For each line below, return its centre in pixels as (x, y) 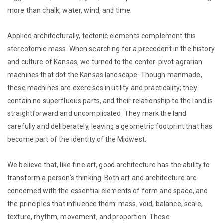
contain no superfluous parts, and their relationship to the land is (110, 100)
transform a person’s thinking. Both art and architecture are (102, 177)
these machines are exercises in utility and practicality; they (102, 87)
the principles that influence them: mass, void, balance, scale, (105, 203)
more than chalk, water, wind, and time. (70, 10)
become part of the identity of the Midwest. (77, 139)
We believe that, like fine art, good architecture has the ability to (109, 165)
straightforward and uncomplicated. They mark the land (97, 113)
